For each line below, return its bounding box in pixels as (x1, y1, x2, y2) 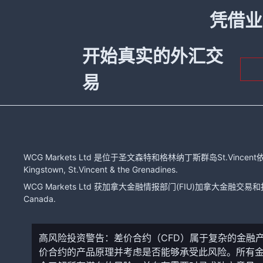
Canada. (23, 194, 56, 204)
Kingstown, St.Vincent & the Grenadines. (23, 164, 178, 174)
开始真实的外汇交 (82, 45, 223, 66)
